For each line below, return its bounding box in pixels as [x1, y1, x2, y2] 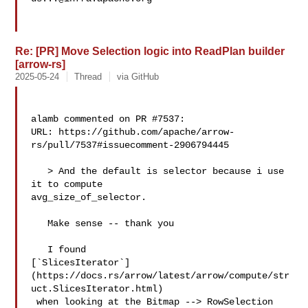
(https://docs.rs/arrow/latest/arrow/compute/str [31, 270, 290, 281]
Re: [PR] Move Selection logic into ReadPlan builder [15, 45, 285, 57]
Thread [74, 71, 102, 82]
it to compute [31, 179, 109, 190]
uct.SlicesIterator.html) [31, 283, 164, 294]
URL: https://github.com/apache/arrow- [31, 126, 235, 137]
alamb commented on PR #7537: [31, 113, 186, 124]
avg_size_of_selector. [31, 192, 147, 203]
